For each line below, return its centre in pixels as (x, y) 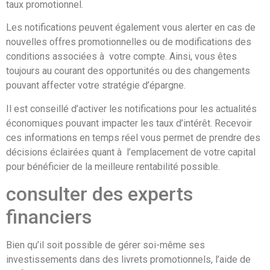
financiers (49, 217)
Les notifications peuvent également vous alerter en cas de (131, 28)
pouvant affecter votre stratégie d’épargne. (96, 86)
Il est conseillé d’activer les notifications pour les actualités (131, 108)
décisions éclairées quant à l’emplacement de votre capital (131, 152)
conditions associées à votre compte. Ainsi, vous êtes (121, 57)
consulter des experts (99, 194)
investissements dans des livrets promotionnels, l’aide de (128, 260)
